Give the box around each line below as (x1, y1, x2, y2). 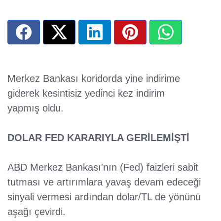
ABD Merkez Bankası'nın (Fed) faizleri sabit (7, 161, 198, 173)
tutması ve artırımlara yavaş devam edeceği (7, 176, 201, 187)
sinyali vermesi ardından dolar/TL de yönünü (7, 191, 201, 202)
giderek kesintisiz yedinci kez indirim (7, 87, 165, 99)
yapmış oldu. (7, 102, 64, 113)
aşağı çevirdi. (7, 206, 66, 217)
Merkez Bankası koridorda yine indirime (7, 73, 180, 84)
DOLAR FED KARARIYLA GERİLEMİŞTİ (7, 132, 189, 143)
